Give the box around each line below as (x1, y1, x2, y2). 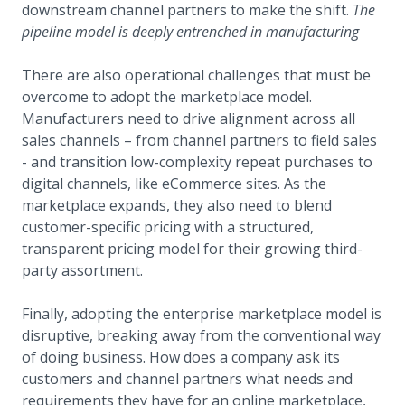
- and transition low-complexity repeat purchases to (22, 152, 372, 173)
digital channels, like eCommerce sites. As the (22, 174, 326, 194)
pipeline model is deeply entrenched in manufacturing (22, 22, 359, 42)
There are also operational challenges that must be (22, 65, 371, 86)
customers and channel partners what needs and (22, 369, 353, 390)
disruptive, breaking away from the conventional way (22, 325, 381, 346)
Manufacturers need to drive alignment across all (22, 108, 355, 129)
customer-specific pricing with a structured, (22, 217, 314, 238)
